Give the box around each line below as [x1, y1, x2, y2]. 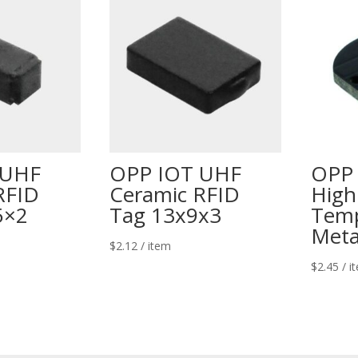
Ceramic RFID [109, 180, 241, 209]
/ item [141, 238, 172, 254]
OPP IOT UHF [109, 159, 242, 189]
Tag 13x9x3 [109, 201, 222, 230]
